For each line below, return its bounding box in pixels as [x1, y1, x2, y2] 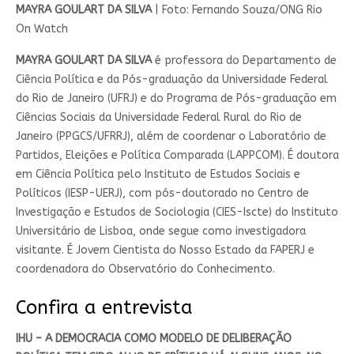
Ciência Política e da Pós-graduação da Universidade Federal [15, 72, 328, 86]
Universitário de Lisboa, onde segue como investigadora [15, 224, 306, 238]
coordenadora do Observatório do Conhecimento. [15, 262, 275, 276]
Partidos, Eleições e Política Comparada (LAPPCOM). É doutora [15, 148, 339, 162]
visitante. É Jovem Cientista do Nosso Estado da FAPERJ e [15, 243, 314, 257]
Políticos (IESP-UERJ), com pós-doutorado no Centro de [15, 186, 309, 200]
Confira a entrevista [15, 296, 193, 318]
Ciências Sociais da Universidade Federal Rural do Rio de [15, 110, 302, 124]
